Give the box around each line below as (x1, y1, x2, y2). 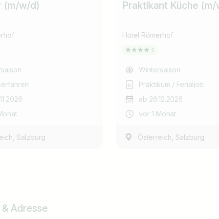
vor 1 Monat (139, 109, 176, 118)
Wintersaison (139, 66, 180, 74)
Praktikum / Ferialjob (139, 80, 204, 89)
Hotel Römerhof (122, 30, 173, 39)
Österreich (138, 132, 172, 141)
